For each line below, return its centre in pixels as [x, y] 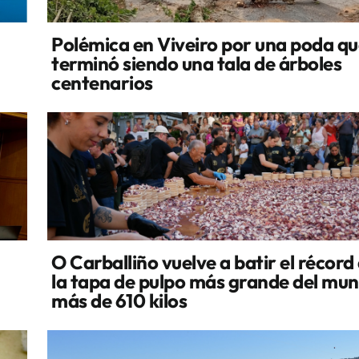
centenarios [102, 83]
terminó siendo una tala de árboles [197, 63]
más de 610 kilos [119, 301]
